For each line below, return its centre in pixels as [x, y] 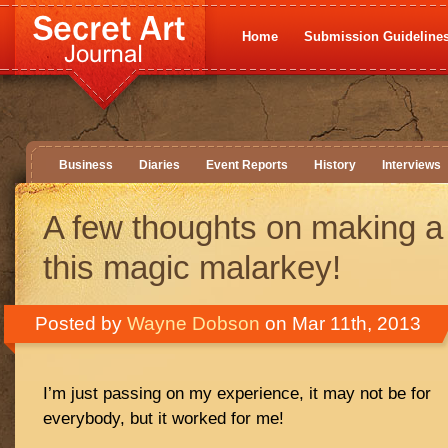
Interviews [411, 165]
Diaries [159, 165]
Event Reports [247, 165]
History [335, 165]
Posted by [81, 323]
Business [86, 165]
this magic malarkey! [192, 267]
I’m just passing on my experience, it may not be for [237, 393]
